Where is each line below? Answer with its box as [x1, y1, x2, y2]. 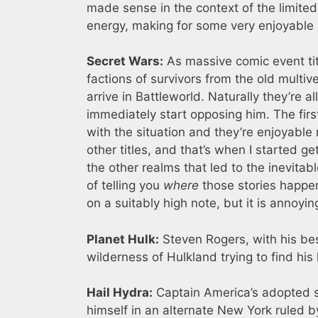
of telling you [87, 178, 163, 193]
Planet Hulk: [87, 231, 159, 246]
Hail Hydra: [87, 285, 153, 300]
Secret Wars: [87, 54, 163, 69]
